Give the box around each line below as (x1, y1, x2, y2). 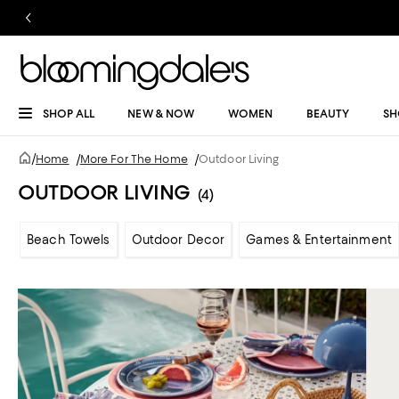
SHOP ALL (43, 107, 94, 120)
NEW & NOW (127, 107, 195, 120)
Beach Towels (27, 232, 110, 247)
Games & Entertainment (246, 232, 392, 247)
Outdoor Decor (131, 232, 225, 247)
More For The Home (79, 152, 188, 166)
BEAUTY (305, 107, 350, 120)
